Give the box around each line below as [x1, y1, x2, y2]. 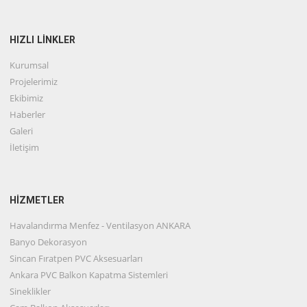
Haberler [10, 108, 46, 121]
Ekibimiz [10, 91, 44, 104]
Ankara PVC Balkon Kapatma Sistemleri [10, 268, 169, 281]
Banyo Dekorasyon [10, 235, 88, 248]
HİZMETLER [10, 194, 65, 206]
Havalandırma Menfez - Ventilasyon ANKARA [10, 219, 191, 232]
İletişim [10, 140, 40, 153]
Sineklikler [10, 284, 51, 297]
